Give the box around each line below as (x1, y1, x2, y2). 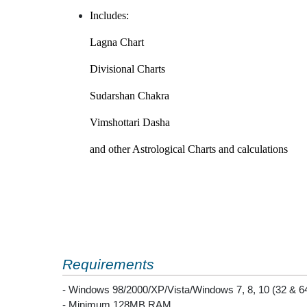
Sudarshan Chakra (89, 89, 169, 101)
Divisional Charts (89, 62, 165, 75)
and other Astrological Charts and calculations (89, 143, 288, 155)
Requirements (62, 256, 154, 272)
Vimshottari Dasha (89, 116, 170, 128)
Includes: (89, 9, 129, 21)
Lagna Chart (89, 36, 144, 48)
